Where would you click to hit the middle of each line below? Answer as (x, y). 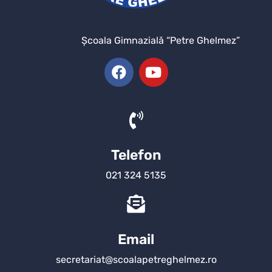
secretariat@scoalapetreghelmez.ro (136, 260)
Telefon (136, 155)
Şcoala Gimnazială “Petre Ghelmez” (160, 40)
